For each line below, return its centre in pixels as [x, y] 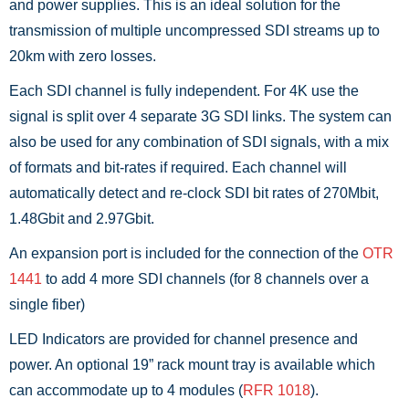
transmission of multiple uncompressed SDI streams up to [194, 30]
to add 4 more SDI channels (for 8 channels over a [205, 278]
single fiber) [47, 304]
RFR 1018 [277, 390]
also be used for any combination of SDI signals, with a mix [199, 142]
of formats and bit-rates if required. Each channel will [178, 167]
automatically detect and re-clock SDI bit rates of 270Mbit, [194, 193]
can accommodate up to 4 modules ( [126, 390]
